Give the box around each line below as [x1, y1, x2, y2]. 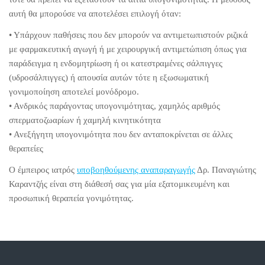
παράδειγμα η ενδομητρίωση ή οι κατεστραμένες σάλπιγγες [9, 58, 222, 68]
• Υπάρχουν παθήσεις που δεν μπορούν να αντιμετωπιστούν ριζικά [9, 30, 248, 40]
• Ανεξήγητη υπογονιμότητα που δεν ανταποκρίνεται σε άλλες [9, 129, 232, 139]
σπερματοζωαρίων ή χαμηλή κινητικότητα [9, 115, 161, 125]
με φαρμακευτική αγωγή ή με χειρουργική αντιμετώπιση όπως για [9, 44, 247, 54]
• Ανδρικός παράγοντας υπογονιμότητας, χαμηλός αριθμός [9, 101, 220, 111]
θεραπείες [9, 143, 43, 153]
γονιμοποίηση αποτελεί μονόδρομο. [9, 86, 139, 96]
